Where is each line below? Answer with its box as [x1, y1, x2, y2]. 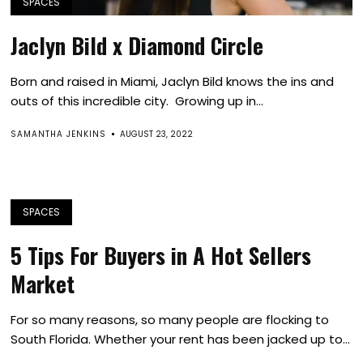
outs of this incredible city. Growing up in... [11, 92, 264, 109]
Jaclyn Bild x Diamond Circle [11, 29, 264, 62]
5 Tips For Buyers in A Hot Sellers [11, 239, 312, 271]
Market [11, 267, 75, 300]
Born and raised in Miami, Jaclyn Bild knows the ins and [11, 73, 335, 90]
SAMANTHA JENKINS [11, 128, 107, 140]
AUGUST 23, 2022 [120, 128, 194, 140]
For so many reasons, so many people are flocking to [11, 311, 330, 328]
